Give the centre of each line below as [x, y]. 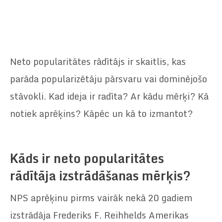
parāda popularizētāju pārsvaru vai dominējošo [109, 79]
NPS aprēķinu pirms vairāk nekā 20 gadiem [101, 198]
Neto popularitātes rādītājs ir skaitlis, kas [98, 62]
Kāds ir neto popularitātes [87, 159]
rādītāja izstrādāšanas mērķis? [100, 176]
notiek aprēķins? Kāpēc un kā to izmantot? [101, 114]
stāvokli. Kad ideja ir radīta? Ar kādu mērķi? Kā [109, 96]
